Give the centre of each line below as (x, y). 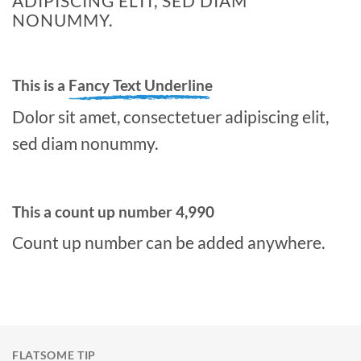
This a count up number (94, 211)
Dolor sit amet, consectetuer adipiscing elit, (170, 116)
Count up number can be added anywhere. (168, 243)
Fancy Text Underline (141, 85)
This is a (40, 85)
